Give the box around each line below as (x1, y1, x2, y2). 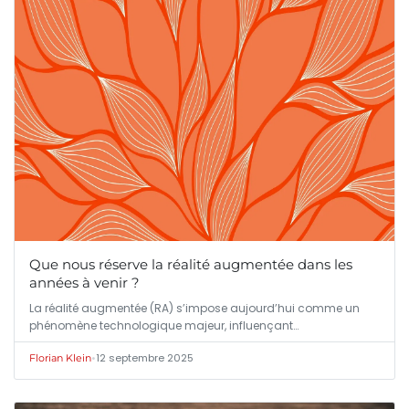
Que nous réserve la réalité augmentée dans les (29, 256, 352, 274)
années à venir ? (29, 274, 140, 292)
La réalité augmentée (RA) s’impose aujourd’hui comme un (29, 300, 360, 317)
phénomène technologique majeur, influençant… (29, 318, 299, 334)
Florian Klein (29, 351, 91, 365)
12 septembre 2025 (96, 351, 194, 366)
